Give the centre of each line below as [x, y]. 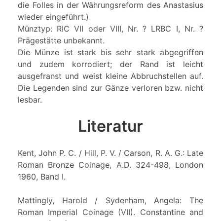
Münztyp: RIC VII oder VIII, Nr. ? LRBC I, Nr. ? [110, 28]
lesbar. [30, 99]
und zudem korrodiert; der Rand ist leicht [110, 64]
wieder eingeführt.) [53, 17]
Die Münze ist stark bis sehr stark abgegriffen [110, 52]
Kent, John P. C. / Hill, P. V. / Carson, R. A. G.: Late [110, 153]
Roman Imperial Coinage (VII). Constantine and [110, 212]
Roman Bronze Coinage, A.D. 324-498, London [110, 165]
